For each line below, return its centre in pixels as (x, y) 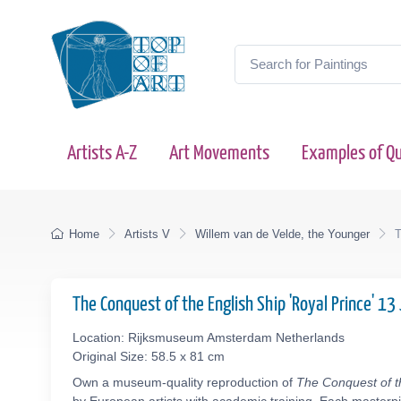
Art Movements (219, 154)
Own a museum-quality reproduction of (184, 382)
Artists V (147, 234)
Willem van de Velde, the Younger (282, 234)
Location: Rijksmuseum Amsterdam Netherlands (209, 337)
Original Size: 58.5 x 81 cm (149, 356)
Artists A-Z (102, 154)
